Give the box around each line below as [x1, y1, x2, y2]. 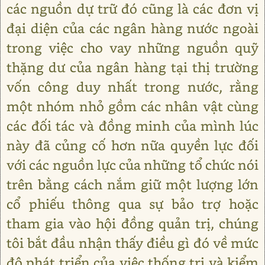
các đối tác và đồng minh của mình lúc [7, 117, 258, 134]
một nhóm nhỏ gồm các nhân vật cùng [7, 98, 258, 115]
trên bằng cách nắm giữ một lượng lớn [7, 176, 258, 193]
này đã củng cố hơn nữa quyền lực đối [7, 137, 258, 154]
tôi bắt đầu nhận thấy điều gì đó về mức [7, 234, 258, 251]
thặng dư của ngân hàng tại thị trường [7, 59, 258, 76]
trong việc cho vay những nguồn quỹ [7, 39, 258, 56]
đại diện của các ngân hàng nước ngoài [7, 20, 258, 37]
